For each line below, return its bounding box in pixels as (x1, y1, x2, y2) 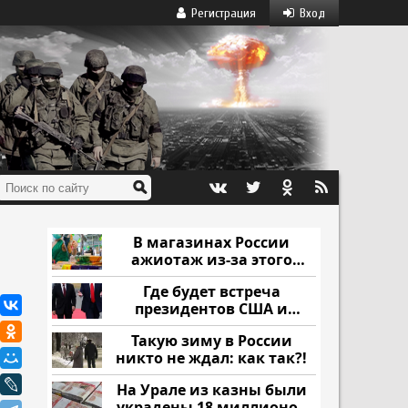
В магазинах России (133, 232, 290, 252)
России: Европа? (149, 316, 273, 336)
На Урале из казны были (116, 380, 307, 400)
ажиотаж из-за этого (130, 250, 292, 270)
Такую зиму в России (130, 331, 292, 351)
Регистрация (191, 5, 256, 21)
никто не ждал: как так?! (116, 348, 307, 368)
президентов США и (135, 299, 288, 319)
